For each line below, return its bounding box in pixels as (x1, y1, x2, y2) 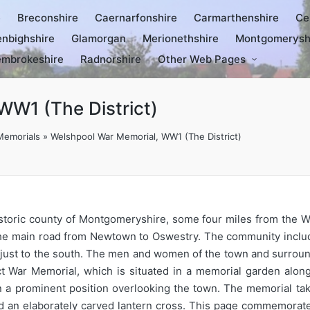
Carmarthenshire (194, 11, 279, 25)
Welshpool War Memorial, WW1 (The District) (51, 130, 241, 142)
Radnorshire (80, 53, 141, 66)
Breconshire (17, 11, 78, 25)
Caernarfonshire (95, 11, 177, 25)
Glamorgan (71, 32, 126, 46)
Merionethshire (143, 32, 219, 46)
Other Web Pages (158, 53, 246, 66)
